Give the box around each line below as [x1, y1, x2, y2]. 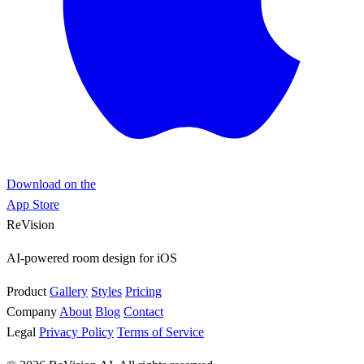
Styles [91, 284, 122, 298]
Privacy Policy [39, 324, 114, 339]
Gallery [50, 284, 88, 298]
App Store [6, 197, 59, 211]
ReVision [6, 217, 54, 232]
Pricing [125, 284, 162, 298]
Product [6, 284, 46, 298]
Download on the [6, 176, 96, 191]
